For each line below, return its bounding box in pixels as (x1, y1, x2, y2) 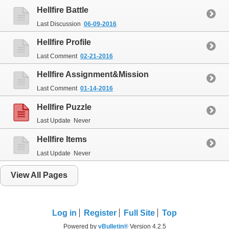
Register (84, 208, 117, 217)
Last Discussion (37, 20, 81, 28)
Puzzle (64, 102, 91, 111)
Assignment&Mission (64, 70, 149, 79)
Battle (64, 5, 88, 14)
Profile (64, 38, 91, 47)
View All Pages (11, 171, 67, 180)
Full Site (124, 208, 155, 217)
